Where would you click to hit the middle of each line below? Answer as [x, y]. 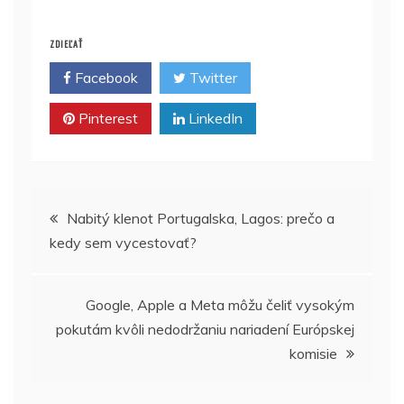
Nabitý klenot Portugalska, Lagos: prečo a [201, 218]
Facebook [105, 78]
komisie [313, 353]
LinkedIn [214, 118]
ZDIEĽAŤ [66, 44]
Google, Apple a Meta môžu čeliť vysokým [220, 305]
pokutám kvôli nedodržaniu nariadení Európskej [205, 329]
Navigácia [86, 211]
